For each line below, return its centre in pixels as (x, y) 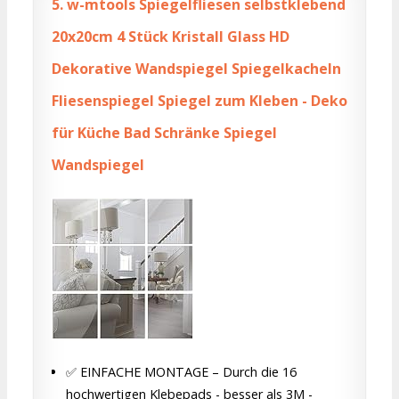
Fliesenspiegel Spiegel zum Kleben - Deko (199, 101)
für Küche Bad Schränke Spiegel (164, 133)
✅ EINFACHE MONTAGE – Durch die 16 (181, 371)
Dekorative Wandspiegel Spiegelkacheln (196, 69)
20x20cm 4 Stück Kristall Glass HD (171, 37)
